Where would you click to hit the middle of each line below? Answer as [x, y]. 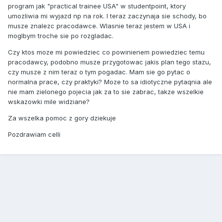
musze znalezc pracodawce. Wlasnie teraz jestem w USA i [99, 26]
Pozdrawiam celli [34, 135]
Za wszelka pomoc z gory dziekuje [62, 118]
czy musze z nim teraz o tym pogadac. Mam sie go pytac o [99, 72]
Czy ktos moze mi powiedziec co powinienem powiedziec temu [106, 52]
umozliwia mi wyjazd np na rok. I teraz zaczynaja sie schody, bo [107, 16]
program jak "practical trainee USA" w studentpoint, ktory [97, 6]
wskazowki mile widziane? [49, 102]
